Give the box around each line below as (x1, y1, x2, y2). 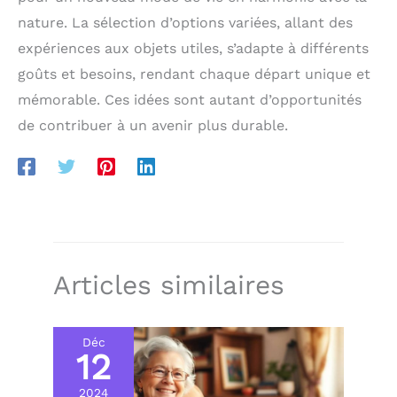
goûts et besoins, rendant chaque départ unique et (18, 66, 370, 82)
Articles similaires (53, 269, 284, 300)
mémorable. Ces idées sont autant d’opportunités (18, 91, 362, 108)
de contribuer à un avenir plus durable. (18, 117, 288, 134)
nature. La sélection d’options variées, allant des (18, 14, 353, 31)
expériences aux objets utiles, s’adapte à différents (18, 40, 369, 57)
